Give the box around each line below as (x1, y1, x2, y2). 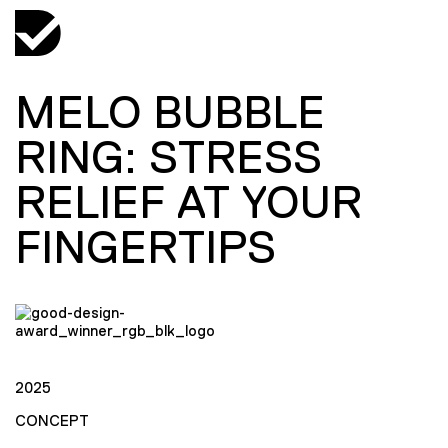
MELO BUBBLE (15, 87, 325, 137)
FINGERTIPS (15, 222, 276, 272)
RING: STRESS (15, 132, 322, 182)
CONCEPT (15, 411, 89, 429)
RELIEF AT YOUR (15, 177, 362, 227)
